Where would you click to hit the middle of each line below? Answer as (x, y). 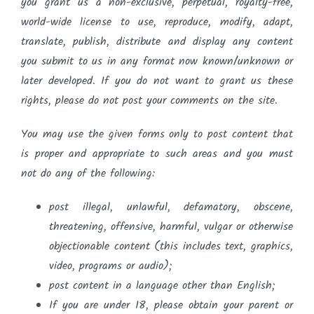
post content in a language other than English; (162, 285)
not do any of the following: (88, 173)
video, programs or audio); (111, 266)
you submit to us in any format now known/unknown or (157, 61)
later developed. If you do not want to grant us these (157, 81)
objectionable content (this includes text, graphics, (171, 246)
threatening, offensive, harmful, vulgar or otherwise (171, 226)
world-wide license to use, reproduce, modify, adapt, (157, 22)
